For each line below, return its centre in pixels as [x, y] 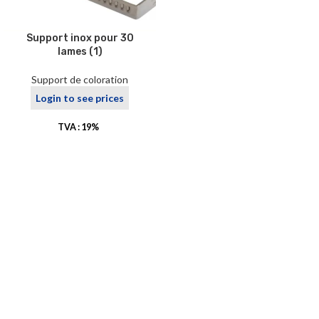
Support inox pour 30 [80, 38]
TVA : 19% [80, 127]
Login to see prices [80, 98]
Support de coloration [80, 79]
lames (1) [80, 52]
